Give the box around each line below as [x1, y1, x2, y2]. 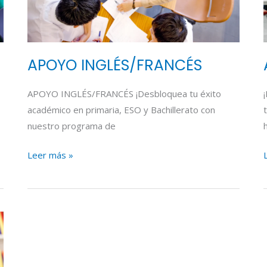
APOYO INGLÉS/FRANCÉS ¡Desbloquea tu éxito [27, 87, 221, 100]
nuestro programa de [27, 119, 116, 132]
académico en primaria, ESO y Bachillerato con [27, 103, 215, 116]
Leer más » [27, 149, 73, 162]
